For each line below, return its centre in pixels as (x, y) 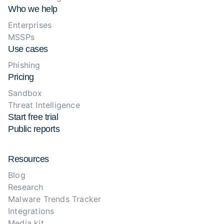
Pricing (21, 77)
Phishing (24, 65)
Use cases (28, 49)
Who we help (33, 9)
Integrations (31, 211)
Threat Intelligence (44, 105)
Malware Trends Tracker (55, 199)
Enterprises (30, 25)
